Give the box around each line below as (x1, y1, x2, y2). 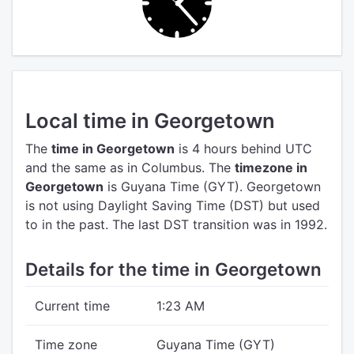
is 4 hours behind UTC (175, 141, 312, 156)
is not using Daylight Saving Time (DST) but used (25, 198, 320, 213)
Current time (35, 298, 110, 314)
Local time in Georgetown (25, 108, 275, 133)
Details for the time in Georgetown (25, 258, 322, 280)
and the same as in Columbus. (25, 160, 205, 175)
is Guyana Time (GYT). (104, 179, 243, 194)
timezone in (235, 160, 307, 175)
